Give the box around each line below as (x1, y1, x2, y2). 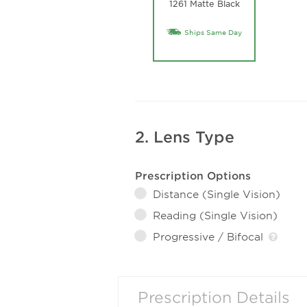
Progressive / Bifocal (153, 230, 267, 243)
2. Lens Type (135, 128, 234, 146)
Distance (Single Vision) (153, 187, 280, 201)
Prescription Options (135, 169, 251, 182)
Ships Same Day (184, 27, 242, 37)
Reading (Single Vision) (153, 208, 278, 222)
